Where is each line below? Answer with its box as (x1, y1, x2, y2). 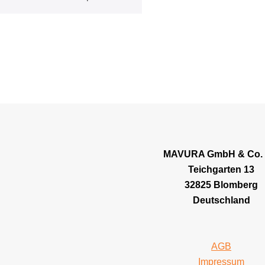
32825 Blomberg (185, 180, 258, 190)
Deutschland (192, 195, 250, 205)
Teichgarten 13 (188, 164, 254, 174)
